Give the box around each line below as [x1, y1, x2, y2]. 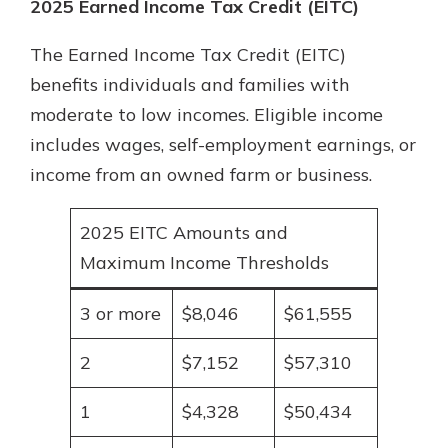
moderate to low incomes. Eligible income [30, 103, 383, 126]
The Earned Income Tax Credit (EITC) [30, 43, 346, 66]
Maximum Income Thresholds [80, 251, 329, 274]
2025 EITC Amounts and [80, 221, 288, 244]
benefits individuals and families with [30, 73, 350, 96]
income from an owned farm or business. [30, 163, 372, 186]
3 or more [80, 302, 161, 325]
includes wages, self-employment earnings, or [30, 133, 416, 156]
